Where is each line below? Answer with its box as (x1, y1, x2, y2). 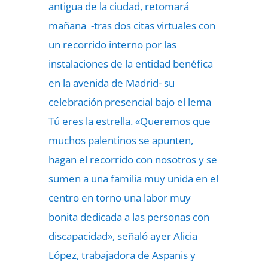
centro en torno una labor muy (48, 191, 191, 205)
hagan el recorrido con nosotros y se (48, 153, 217, 166)
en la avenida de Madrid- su (48, 76, 175, 90)
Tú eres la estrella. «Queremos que (48, 114, 211, 128)
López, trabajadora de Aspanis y (48, 248, 196, 262)
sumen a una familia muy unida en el (48, 172, 218, 185)
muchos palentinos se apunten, (48, 133, 193, 147)
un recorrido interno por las (48, 38, 176, 51)
